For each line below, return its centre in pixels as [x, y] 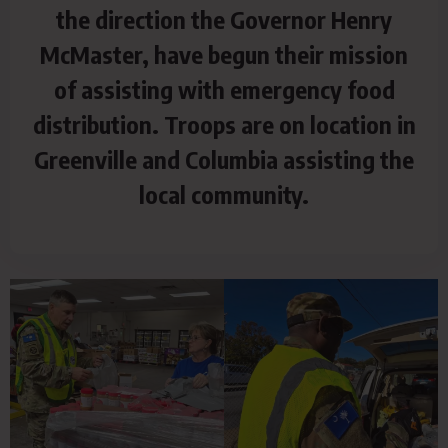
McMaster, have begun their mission [224, 54]
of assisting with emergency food [224, 89]
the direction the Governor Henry [224, 19]
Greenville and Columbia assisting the [224, 159]
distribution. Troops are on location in [224, 124]
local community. [224, 194]
